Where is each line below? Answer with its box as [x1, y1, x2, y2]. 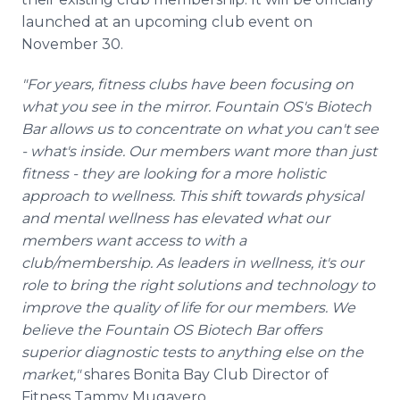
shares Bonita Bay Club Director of [80, 366, 329, 383]
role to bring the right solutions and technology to [21, 277, 375, 294]
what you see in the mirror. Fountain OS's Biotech [21, 98, 371, 115]
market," [21, 366, 80, 383]
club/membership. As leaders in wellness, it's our [21, 254, 363, 271]
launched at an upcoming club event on [21, 13, 312, 30]
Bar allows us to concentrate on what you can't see [21, 121, 379, 137]
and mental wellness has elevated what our [21, 210, 329, 227]
